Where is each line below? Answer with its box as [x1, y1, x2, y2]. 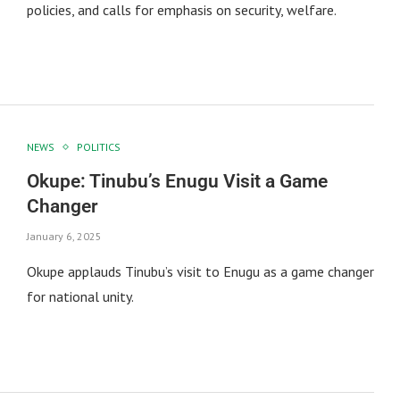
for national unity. [26, 287, 134, 306]
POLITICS [76, 140, 121, 154]
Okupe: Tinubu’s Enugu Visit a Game [26, 171, 328, 193]
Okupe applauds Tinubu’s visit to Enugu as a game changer [26, 262, 374, 281]
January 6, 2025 [26, 229, 102, 244]
